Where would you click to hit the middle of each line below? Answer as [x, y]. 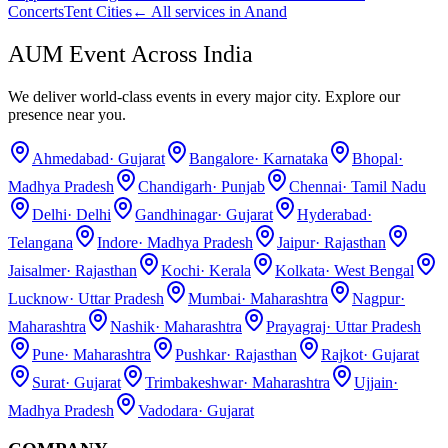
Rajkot [342, 354]
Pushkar [200, 354]
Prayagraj [296, 326]
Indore [117, 242]
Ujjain [373, 382]
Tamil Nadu [388, 186]
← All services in [188, 12]
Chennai [315, 186]
